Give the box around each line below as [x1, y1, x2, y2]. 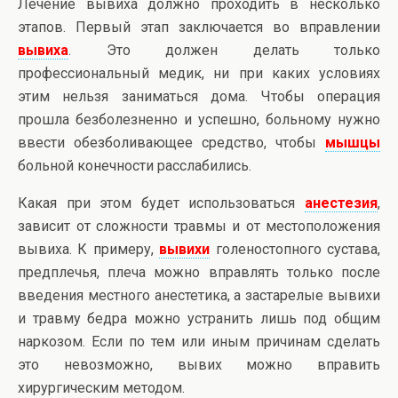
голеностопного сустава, [210, 241, 381, 258]
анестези [305, 195, 370, 211]
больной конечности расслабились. [18, 157, 251, 174]
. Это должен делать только [68, 42, 380, 59]
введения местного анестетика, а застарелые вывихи [18, 287, 380, 304]
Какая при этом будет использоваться [18, 195, 305, 211]
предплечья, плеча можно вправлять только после [18, 264, 380, 281]
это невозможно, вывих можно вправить [18, 356, 380, 373]
